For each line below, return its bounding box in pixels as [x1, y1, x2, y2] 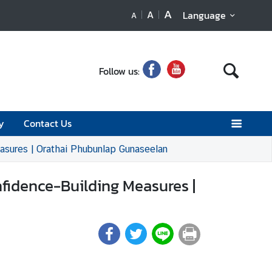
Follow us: [99, 63, 140, 78]
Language [182, 8, 226, 22]
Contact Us [24, 115, 72, 131]
